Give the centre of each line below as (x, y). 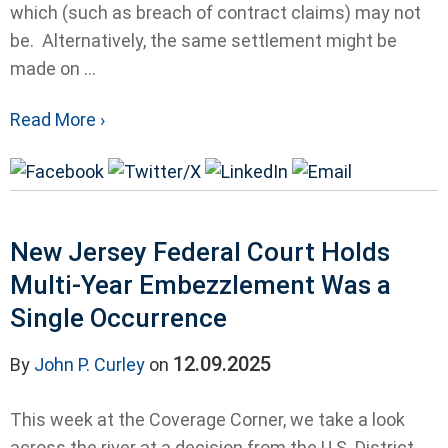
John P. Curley (89, 364)
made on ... (53, 69)
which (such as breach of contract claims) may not (215, 13)
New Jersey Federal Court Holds (200, 251)
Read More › (57, 119)
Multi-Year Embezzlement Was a (200, 284)
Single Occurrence (118, 317)
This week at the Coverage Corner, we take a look (207, 419)
